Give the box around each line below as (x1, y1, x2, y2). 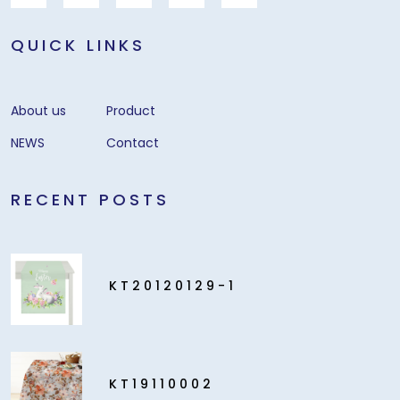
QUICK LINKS (11, 34, 146, 57)
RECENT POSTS (11, 188, 170, 212)
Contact (106, 134, 159, 153)
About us (11, 102, 66, 121)
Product (106, 102, 155, 121)
